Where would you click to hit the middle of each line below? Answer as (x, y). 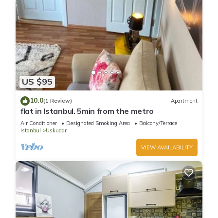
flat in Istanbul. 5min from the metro (87, 111)
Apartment (184, 101)
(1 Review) (58, 101)
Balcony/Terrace (158, 123)
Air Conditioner (39, 123)
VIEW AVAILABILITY (167, 147)
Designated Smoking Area (98, 123)
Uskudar (56, 130)
